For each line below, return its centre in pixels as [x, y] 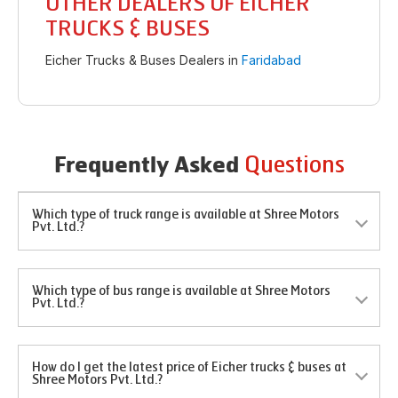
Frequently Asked [149, 167]
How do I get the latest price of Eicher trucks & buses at [189, 367]
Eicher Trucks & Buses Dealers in [142, 60]
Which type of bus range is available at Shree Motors [181, 291]
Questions [294, 165]
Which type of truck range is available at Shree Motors [186, 215]
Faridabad [271, 60]
